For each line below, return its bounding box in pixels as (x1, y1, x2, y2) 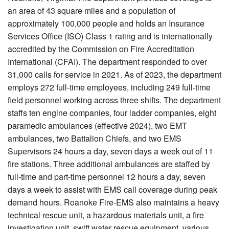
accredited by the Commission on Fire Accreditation (8, 43, 194, 55)
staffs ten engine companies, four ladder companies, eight (8, 107, 216, 119)
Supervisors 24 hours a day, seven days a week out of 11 (8, 145, 213, 157)
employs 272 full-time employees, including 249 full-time (8, 81, 211, 94)
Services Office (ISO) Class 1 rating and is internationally (8, 30, 213, 42)
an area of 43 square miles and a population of (8, 5, 175, 17)
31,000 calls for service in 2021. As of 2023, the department (8, 68, 221, 81)
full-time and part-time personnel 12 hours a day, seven (8, 171, 205, 183)
